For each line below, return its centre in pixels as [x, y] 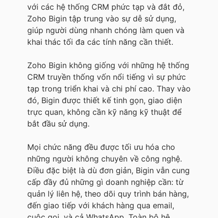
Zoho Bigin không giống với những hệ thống [108, 65]
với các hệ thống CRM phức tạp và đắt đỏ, [106, 7]
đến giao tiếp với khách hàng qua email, [101, 205]
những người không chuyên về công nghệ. [105, 158]
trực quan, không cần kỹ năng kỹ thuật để [104, 112]
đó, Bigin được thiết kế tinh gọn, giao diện [105, 100]
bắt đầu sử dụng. [58, 123]
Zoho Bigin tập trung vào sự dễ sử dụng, [102, 18]
